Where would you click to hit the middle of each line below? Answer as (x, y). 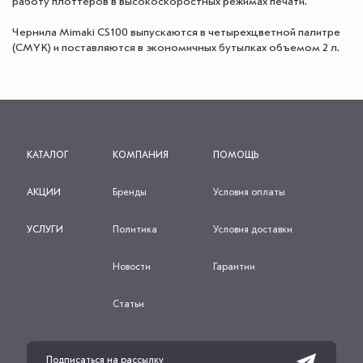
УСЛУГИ (45, 230)
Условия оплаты (249, 192)
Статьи (129, 304)
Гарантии (234, 267)
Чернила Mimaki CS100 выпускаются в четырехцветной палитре (176, 32)
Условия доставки (252, 230)
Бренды (130, 192)
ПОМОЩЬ (235, 155)
